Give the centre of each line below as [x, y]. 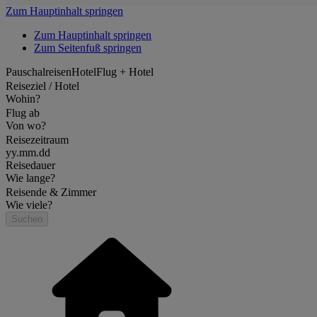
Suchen [27, 219]
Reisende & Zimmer [51, 192]
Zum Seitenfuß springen [88, 48]
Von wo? [26, 126]
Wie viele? [29, 205]
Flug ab [23, 113]
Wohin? [23, 99]
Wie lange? [30, 178]
